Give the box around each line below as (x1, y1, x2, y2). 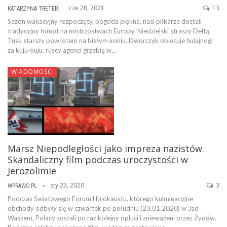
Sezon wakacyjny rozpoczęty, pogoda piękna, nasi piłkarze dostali (8, 17, 202, 25)
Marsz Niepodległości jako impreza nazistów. (8, 142, 204, 155)
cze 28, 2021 (69, 3, 104, 12)
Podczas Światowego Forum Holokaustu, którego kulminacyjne (8, 194, 193, 203)
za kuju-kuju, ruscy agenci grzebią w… (8, 46, 116, 54)
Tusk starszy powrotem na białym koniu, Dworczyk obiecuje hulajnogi (8, 36, 213, 45)
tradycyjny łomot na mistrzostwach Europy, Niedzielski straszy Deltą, (8, 26, 211, 35)
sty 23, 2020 (50, 181, 84, 190)
